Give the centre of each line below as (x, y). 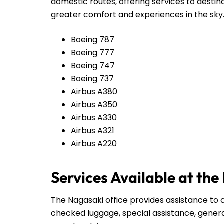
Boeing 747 (93, 65)
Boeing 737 (92, 78)
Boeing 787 (93, 39)
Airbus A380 (94, 91)
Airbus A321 (93, 130)
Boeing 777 (93, 52)
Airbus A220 (94, 143)
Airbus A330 (94, 117)
